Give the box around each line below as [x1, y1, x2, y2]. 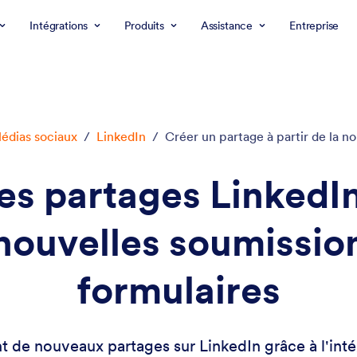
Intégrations [29, 18, 88, 33]
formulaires [76, 266, 280, 314]
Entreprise [289, 18, 339, 33]
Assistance [200, 18, 253, 33]
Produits [124, 18, 164, 33]
